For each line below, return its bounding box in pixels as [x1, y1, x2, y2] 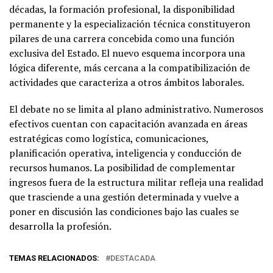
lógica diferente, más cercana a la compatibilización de [9, 60, 250, 74]
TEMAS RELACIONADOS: [9, 253, 99, 263]
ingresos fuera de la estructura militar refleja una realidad [9, 175, 263, 189]
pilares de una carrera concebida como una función [9, 31, 235, 45]
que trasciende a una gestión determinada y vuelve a [9, 190, 239, 204]
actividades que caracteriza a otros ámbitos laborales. [9, 75, 244, 89]
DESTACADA [110, 253, 155, 263]
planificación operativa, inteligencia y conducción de [9, 146, 241, 160]
